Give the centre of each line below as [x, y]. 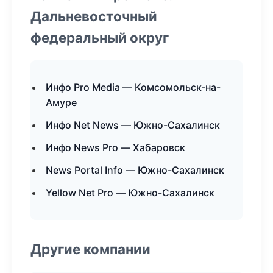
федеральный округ [100, 37]
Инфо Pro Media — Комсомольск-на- [133, 87]
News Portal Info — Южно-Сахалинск [135, 170]
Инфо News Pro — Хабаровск [115, 147]
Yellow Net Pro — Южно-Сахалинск [130, 193]
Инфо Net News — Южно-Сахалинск [133, 125]
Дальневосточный [94, 16]
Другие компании [90, 249]
